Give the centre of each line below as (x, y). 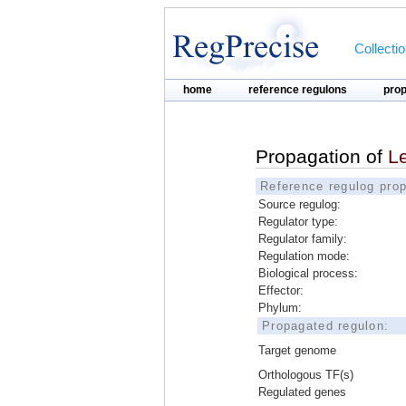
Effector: (281, 290)
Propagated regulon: (326, 326)
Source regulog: (300, 204)
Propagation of (322, 156)
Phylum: (280, 308)
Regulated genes (302, 392)
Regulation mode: (304, 256)
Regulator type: (298, 222)
